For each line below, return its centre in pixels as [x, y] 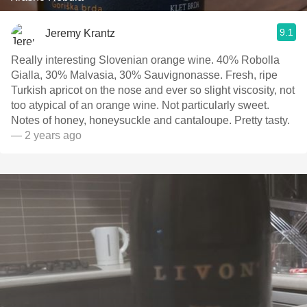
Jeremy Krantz [80, 33]
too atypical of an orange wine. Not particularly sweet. [140, 105]
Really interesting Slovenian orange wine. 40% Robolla [145, 60]
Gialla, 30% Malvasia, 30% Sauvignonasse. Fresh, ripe [144, 75]
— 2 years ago [46, 135]
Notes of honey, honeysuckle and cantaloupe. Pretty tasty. [150, 120]
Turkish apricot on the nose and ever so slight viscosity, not [153, 90]
